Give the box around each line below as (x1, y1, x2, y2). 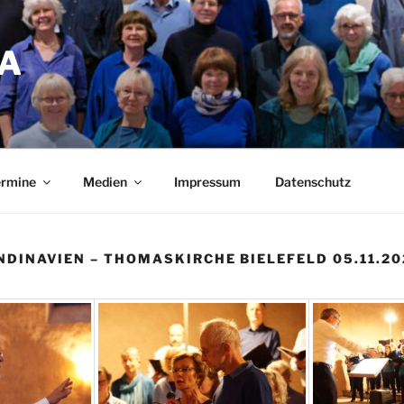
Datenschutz (274, 173, 351, 189)
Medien (82, 173, 127, 189)
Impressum (173, 173, 241, 189)
